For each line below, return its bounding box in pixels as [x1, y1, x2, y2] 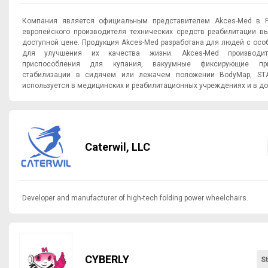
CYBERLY [85, 253, 129, 266]
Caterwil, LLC [132, 141, 150, 154]
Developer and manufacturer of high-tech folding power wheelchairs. [22, 194, 248, 203]
